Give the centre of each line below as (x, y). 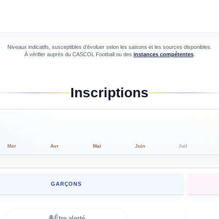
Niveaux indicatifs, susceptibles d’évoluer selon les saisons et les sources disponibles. (109, 47)
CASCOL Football (93, 55)
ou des (123, 55)
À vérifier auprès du (48, 55)
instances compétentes (163, 55)
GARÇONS (66, 184)
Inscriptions (109, 93)
